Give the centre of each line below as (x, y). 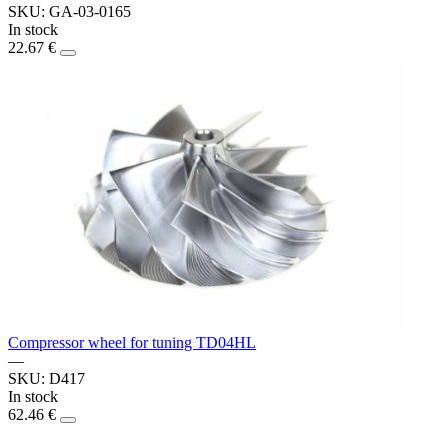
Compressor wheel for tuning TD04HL (132, 342)
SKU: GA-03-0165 (69, 11)
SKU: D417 (46, 378)
